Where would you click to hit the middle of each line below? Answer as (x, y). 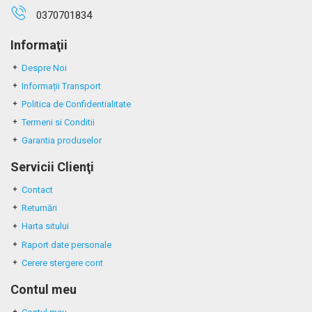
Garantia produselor (62, 141)
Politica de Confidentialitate (76, 104)
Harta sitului (45, 226)
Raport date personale (67, 244)
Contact (37, 190)
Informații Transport (61, 86)
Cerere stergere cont (62, 263)
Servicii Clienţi (52, 167)
